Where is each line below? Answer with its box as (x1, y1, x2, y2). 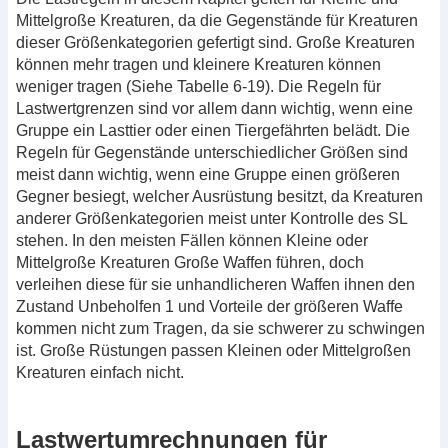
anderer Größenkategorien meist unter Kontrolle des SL (16, 209, 407, 227)
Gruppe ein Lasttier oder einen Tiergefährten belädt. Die (16, 121, 410, 139)
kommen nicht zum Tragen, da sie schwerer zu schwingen (16, 319, 425, 337)
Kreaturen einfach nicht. (16, 363, 184, 381)
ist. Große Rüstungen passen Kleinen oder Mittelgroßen (16, 341, 411, 359)
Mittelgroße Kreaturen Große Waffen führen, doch (16, 253, 364, 271)
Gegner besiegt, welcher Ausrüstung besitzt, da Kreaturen (16, 187, 423, 205)
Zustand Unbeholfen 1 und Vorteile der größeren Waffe (16, 297, 403, 315)
